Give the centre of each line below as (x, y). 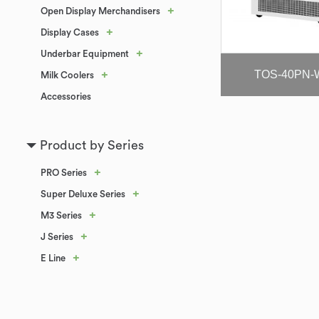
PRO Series (64, 173)
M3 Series (61, 215)
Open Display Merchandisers (100, 11)
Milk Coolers (67, 75)
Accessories (66, 96)
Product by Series (92, 145)
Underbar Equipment (85, 54)
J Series (57, 237)
